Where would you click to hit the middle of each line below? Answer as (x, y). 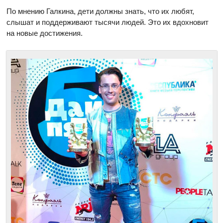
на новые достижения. (45, 33)
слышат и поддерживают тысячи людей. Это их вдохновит (108, 22)
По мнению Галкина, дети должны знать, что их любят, (101, 11)
